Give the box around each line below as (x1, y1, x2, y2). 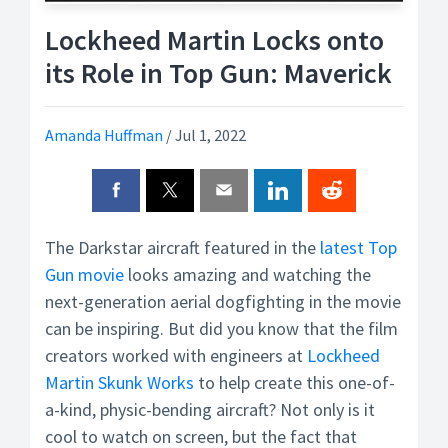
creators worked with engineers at (45, 344, 307, 367)
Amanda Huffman (45, 125, 163, 145)
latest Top (320, 236, 397, 259)
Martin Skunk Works (45, 371, 194, 394)
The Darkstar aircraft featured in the (45, 236, 320, 259)
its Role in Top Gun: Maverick (45, 55, 392, 91)
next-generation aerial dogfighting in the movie (45, 290, 401, 313)
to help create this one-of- (194, 371, 395, 394)
